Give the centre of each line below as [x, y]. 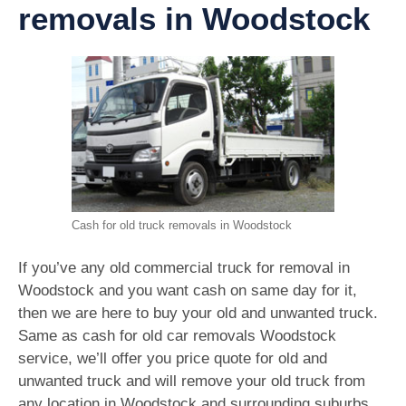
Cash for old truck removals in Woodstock [182, 225]
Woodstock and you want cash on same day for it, [188, 291]
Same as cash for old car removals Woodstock [177, 336]
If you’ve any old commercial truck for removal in [184, 268]
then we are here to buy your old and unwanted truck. [198, 314]
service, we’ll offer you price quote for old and [173, 359]
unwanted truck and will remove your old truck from [192, 382]
